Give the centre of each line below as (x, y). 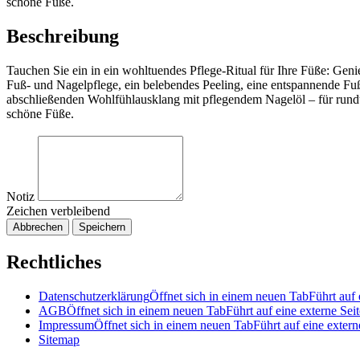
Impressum (66, 325)
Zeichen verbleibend (58, 211)
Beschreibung (63, 36)
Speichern (102, 227)
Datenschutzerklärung (94, 296)
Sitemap (59, 339)
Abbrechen (38, 227)
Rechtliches (54, 262)
